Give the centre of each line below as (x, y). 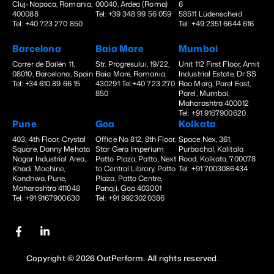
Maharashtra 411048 (46, 188)
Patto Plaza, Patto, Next (136, 158)
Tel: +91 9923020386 (130, 198)
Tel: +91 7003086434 (213, 168)
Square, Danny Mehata (51, 149)
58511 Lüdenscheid (210, 13)
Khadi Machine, (39, 168)
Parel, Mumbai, (204, 93)
